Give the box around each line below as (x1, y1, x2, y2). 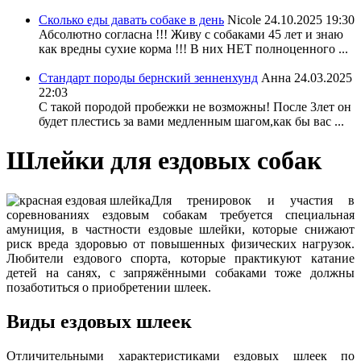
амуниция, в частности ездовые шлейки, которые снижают (6, 222, 355, 236)
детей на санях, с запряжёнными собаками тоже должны (6, 265, 355, 280)
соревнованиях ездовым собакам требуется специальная (6, 207, 355, 222)
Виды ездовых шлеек (6, 310, 192, 332)
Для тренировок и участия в (151, 193, 355, 207)
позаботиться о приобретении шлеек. (6, 280, 211, 294)
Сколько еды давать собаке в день (39, 13, 224, 27)
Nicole (227, 13, 261, 27)
